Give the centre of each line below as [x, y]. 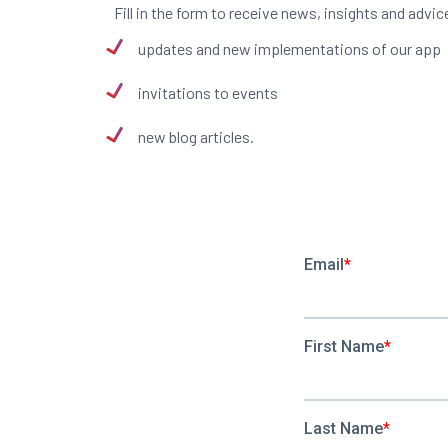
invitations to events [208, 92]
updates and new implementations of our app [289, 48]
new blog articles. [196, 136]
